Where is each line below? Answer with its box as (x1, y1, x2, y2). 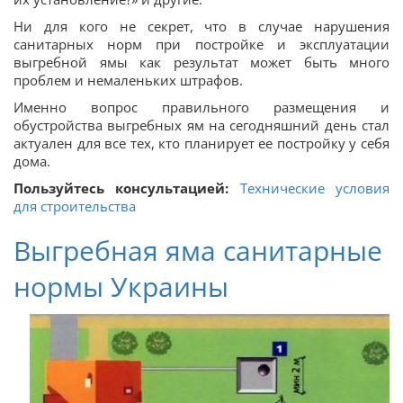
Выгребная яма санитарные (13, 232, 382, 270)
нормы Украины (13, 268, 228, 306)
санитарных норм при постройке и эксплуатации (13, 35, 390, 54)
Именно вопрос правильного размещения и (13, 98, 390, 117)
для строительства (13, 197, 136, 216)
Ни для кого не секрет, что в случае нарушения (13, 17, 390, 36)
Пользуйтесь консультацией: (13, 179, 229, 198)
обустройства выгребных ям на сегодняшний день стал (13, 116, 390, 135)
